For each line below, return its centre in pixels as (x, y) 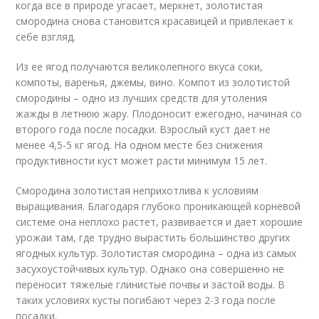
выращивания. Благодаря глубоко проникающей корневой (158, 206)
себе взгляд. (46, 37)
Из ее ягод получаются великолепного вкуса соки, (140, 67)
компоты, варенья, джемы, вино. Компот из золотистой (153, 82)
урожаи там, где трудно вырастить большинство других (153, 237)
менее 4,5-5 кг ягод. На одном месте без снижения (140, 145)
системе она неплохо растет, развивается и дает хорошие (159, 222)
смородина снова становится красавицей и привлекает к (155, 21)
